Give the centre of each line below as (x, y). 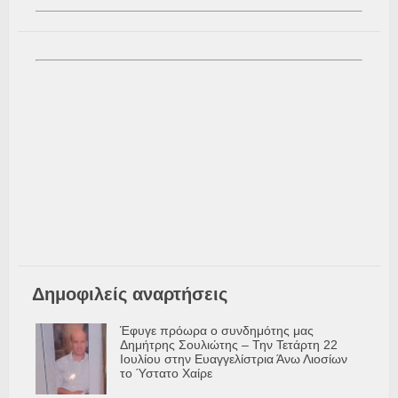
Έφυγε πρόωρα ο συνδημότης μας (217, 331)
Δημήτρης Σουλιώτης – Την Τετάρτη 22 (229, 345)
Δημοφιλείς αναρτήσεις (130, 295)
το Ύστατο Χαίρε (166, 374)
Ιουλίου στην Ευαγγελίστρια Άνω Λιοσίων (234, 359)
